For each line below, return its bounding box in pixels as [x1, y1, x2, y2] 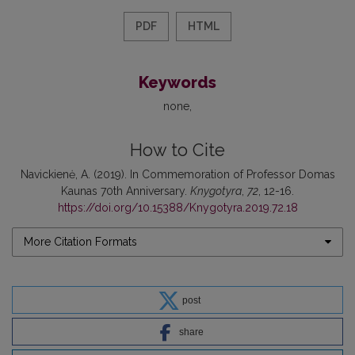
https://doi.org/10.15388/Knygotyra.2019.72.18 [57, 200, 298, 214]
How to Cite [130, 139, 225, 160]
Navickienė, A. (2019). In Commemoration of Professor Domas [20, 167, 335, 181]
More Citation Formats [24, 235, 137, 248]
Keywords [139, 72, 216, 92]
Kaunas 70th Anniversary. [61, 184, 190, 197]
